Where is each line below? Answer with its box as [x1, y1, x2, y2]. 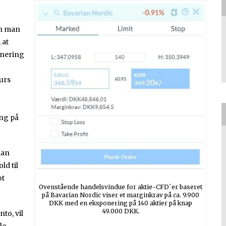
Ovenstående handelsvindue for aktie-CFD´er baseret [39, 183, 202, 191]
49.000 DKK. [101, 207, 140, 215]
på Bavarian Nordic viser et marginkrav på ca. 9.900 [42, 191, 199, 199]
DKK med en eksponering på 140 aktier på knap [49, 199, 192, 207]
